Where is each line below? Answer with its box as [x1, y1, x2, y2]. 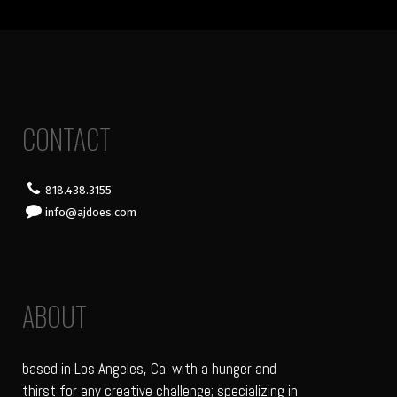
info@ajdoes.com [45, 206, 136, 220]
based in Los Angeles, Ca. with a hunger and [22, 359, 276, 379]
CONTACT [22, 119, 111, 160]
